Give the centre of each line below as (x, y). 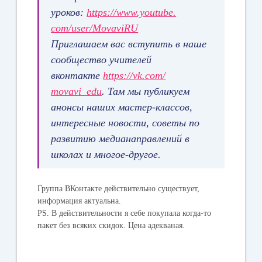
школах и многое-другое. (106, 154)
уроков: (69, 12)
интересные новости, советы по (125, 123)
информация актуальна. (81, 201)
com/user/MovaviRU (95, 28)
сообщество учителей (101, 59)
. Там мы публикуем (146, 91)
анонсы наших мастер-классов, (122, 107)
